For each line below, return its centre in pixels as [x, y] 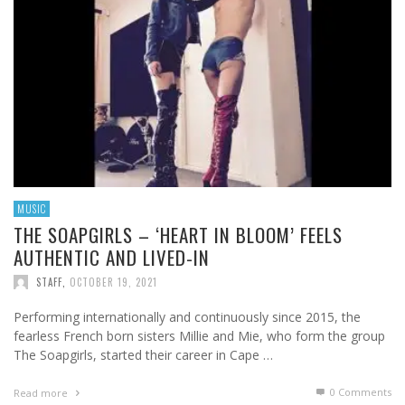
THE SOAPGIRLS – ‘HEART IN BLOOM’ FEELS [178, 235]
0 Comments [359, 392]
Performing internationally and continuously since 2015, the [187, 317]
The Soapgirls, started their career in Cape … [143, 355]
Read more [42, 393]
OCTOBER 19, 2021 [113, 283]
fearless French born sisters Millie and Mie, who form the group [199, 336]
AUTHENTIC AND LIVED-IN [112, 258]
